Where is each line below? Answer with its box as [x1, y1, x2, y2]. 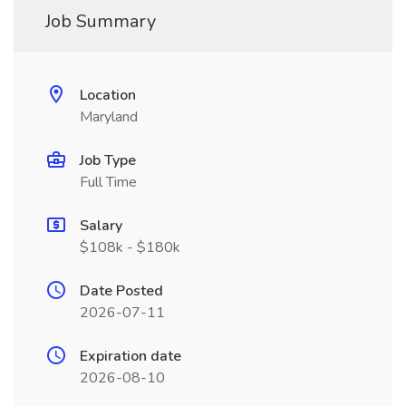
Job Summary [45, 9, 156, 34]
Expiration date [80, 346, 181, 366]
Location [80, 85, 136, 105]
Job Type [80, 150, 136, 170]
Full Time [80, 172, 137, 192]
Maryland [80, 107, 138, 127]
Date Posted [80, 281, 163, 301]
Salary [80, 216, 122, 236]
